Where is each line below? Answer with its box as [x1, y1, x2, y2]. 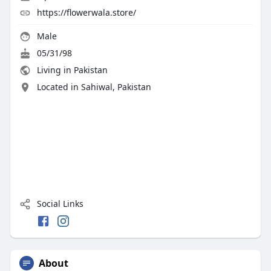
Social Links [34, 198, 83, 210]
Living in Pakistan [34, 64, 108, 76]
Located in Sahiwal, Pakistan [36, 81, 151, 93]
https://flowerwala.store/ [36, 7, 136, 19]
